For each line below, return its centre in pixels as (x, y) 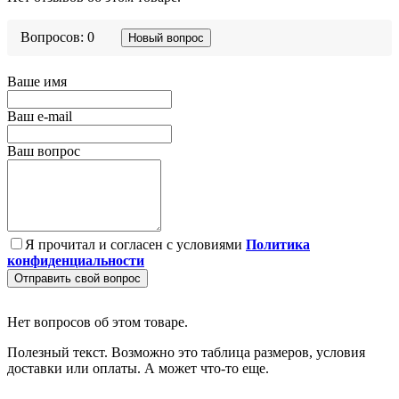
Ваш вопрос (44, 151)
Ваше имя (37, 81)
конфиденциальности (76, 260)
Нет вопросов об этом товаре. (98, 322)
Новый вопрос (166, 37)
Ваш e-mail (40, 116)
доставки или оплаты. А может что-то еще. (138, 368)
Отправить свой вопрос (77, 278)
